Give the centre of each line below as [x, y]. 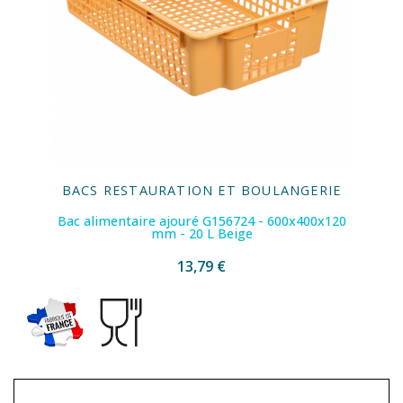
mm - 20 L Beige [201, 234]
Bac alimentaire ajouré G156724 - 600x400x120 [201, 221]
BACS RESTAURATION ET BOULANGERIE [201, 191]
